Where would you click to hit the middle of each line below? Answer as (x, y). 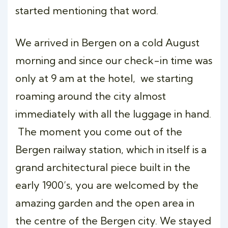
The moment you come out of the (99, 132)
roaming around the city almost (91, 96)
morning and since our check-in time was (114, 60)
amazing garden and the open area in (105, 203)
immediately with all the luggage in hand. (113, 114)
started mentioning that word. (87, 10)
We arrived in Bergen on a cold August (107, 42)
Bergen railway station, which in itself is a (111, 149)
